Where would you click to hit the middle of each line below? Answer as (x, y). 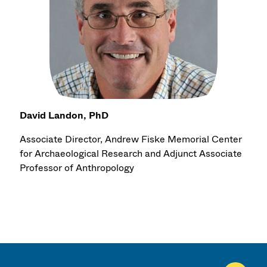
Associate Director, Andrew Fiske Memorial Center (131, 139)
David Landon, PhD (64, 116)
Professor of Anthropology (77, 168)
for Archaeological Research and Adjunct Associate (131, 154)
